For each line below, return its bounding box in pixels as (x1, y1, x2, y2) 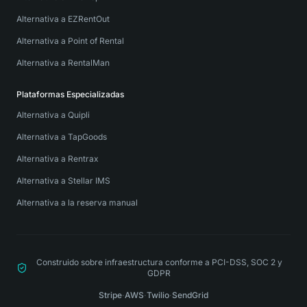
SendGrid (172, 290, 208, 300)
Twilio (147, 290, 169, 300)
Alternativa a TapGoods (16, 132, 107, 142)
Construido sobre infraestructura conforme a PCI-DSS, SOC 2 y (36, 257, 282, 267)
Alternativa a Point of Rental (16, 36, 124, 46)
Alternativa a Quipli (16, 110, 90, 120)
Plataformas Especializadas (16, 89, 124, 99)
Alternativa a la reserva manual (16, 197, 138, 208)
